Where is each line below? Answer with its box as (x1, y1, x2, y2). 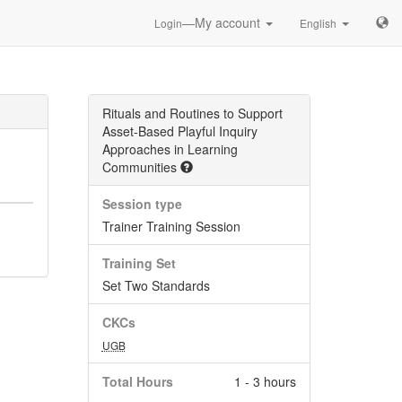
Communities (101, 158, 180, 176)
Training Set (101, 254, 176, 272)
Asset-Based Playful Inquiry (101, 122, 258, 140)
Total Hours (101, 372, 173, 390)
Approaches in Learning (101, 140, 238, 158)
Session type (101, 195, 182, 213)
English (300, 15, 336, 31)
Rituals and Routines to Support (101, 104, 283, 122)
